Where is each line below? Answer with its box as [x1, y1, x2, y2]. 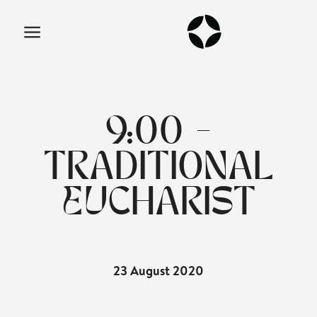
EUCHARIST [61, 192, 256, 221]
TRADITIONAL [43, 156, 274, 185]
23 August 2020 [113, 262, 204, 280]
